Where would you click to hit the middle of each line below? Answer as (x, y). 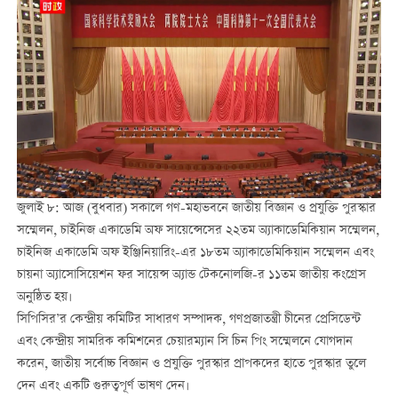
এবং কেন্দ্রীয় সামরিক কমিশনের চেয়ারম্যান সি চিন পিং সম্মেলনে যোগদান (184, 342)
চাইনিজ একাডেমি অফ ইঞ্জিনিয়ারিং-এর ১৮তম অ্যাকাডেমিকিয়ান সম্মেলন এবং (195, 253)
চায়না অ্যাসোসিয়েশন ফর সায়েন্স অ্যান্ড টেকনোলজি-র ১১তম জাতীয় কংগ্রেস (191, 275)
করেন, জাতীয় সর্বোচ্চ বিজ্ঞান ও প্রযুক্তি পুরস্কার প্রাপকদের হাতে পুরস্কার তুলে (191, 364)
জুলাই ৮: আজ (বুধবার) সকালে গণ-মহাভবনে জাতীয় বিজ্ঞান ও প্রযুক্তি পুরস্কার (196, 208)
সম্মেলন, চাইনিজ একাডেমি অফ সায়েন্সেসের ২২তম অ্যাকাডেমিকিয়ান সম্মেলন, (198, 231)
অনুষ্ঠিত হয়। (44, 297)
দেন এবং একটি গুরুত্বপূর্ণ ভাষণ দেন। (103, 386)
